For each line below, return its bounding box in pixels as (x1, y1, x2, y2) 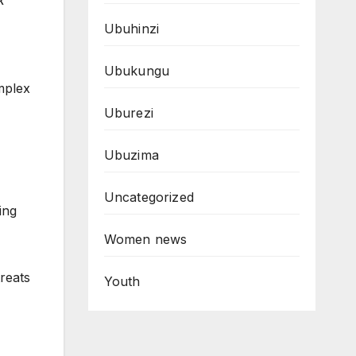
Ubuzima (103, 147, 159, 163)
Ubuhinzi (103, 21, 160, 37)
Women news (103, 231, 188, 247)
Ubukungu (103, 63, 170, 79)
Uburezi (103, 105, 153, 121)
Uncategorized (103, 189, 195, 205)
